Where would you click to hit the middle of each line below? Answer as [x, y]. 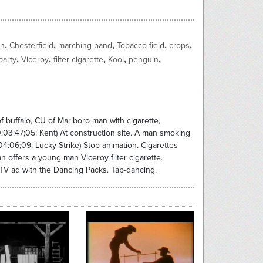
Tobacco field [140, 46]
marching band [85, 46]
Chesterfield [31, 46]
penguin [143, 60]
